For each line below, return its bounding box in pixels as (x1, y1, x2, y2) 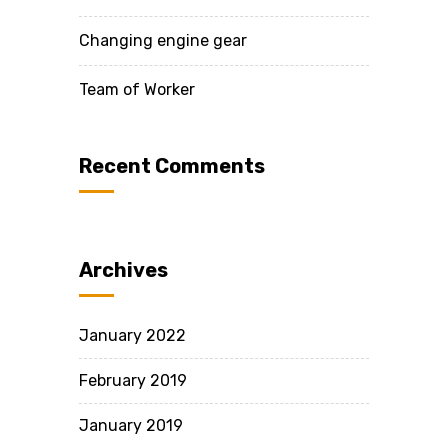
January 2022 (79, 325, 186, 345)
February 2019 (79, 370, 187, 390)
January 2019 (79, 415, 183, 435)
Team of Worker (79, 79, 195, 99)
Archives (79, 257, 168, 282)
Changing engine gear (79, 30, 247, 50)
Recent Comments (79, 153, 265, 178)
